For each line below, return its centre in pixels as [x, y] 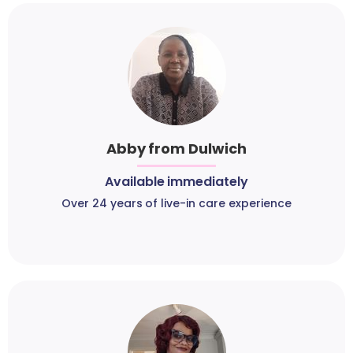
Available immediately [176, 182]
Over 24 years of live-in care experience [176, 204]
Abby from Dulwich [176, 149]
